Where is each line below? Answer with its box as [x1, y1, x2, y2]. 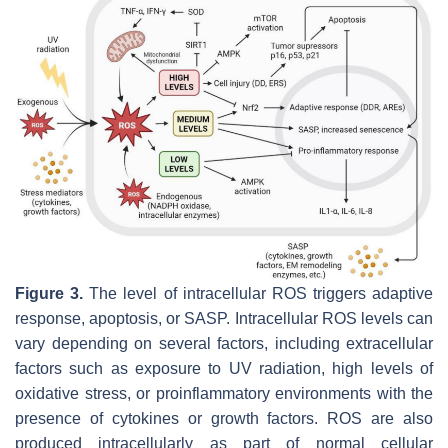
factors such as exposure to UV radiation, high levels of [15, 359, 433, 377]
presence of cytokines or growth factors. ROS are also [15, 409, 433, 427]
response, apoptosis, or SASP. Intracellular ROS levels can [15, 309, 433, 327]
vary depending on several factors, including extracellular [15, 334, 433, 352]
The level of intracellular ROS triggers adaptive [83, 284, 433, 302]
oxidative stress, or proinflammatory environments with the [15, 384, 433, 402]
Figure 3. [15, 284, 84, 302]
